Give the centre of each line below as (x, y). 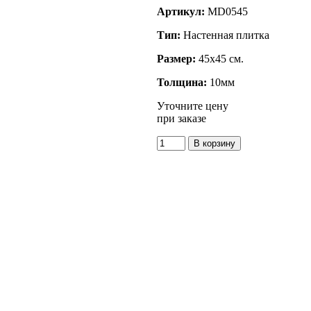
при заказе (182, 118)
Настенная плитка (225, 35)
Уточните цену (193, 106)
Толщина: (182, 82)
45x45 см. (220, 58)
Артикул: (182, 11)
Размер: (176, 58)
